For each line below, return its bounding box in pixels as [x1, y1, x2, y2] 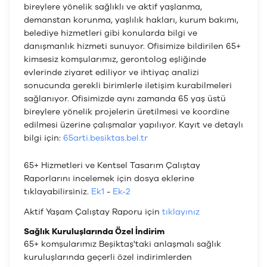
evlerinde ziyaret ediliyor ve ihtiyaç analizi [24, 67, 199, 78]
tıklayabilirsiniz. [24, 186, 89, 197]
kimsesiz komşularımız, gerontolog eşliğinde [24, 54, 206, 65]
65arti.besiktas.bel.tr [63, 132, 148, 144]
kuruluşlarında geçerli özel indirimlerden [24, 252, 192, 263]
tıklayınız [162, 206, 200, 218]
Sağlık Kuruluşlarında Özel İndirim [24, 226, 164, 237]
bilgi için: [24, 132, 61, 144]
